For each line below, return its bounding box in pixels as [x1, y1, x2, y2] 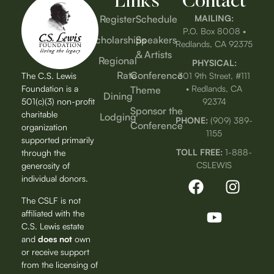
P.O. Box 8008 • [182, 26, 246, 37]
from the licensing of [21, 259, 98, 270]
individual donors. [21, 173, 88, 184]
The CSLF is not [21, 194, 81, 206]
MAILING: [194, 13, 234, 24]
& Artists [136, 48, 172, 61]
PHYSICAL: [191, 57, 237, 68]
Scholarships [89, 34, 146, 46]
